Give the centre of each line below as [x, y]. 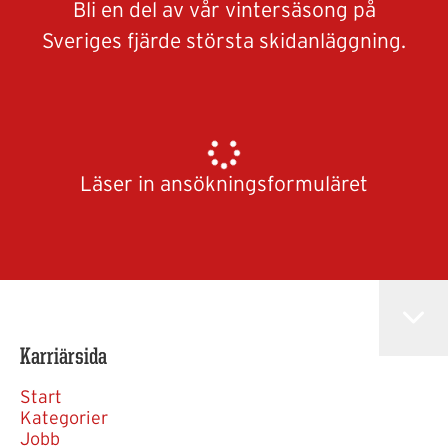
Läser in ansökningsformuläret [224, 184]
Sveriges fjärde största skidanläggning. [224, 41]
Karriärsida [63, 357]
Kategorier [64, 418]
